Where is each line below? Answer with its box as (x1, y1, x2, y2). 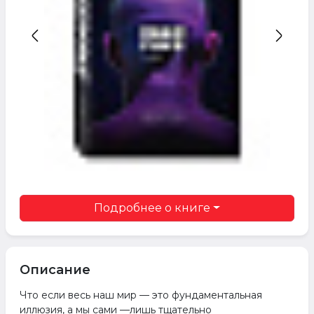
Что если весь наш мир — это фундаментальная (20, 289, 262, 302)
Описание (20, 262, 90, 278)
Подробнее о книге (94, 201, 211, 215)
